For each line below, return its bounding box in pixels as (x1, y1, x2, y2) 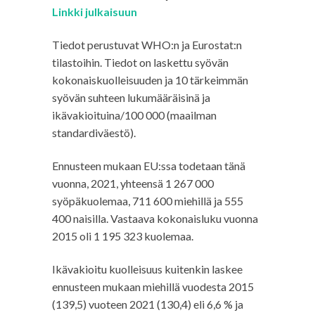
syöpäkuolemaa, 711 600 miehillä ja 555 (52, 194, 243, 207)
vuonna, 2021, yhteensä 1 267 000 (52, 176, 214, 190)
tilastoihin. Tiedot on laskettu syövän (52, 56, 229, 69)
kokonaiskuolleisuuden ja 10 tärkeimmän (52, 73, 248, 86)
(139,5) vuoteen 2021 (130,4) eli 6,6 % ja (52, 297, 243, 311)
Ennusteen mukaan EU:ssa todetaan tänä (52, 159, 245, 172)
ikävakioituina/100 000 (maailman (52, 108, 217, 122)
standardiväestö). (52, 126, 136, 139)
